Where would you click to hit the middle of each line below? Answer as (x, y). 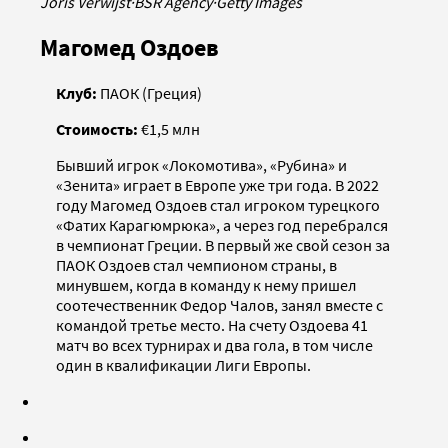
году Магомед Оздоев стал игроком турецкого (218, 204)
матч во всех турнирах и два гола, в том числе (214, 344)
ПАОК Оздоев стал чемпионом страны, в (196, 264)
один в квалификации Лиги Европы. (183, 364)
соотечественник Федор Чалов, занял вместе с (219, 304)
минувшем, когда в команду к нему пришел (206, 284)
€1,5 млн (170, 128)
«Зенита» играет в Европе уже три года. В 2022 (217, 184)
